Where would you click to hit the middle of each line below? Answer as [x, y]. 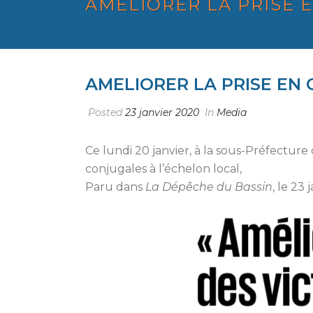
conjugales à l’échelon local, [163, 169]
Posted [105, 112]
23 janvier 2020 [162, 112]
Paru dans [115, 187]
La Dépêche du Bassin [209, 187]
